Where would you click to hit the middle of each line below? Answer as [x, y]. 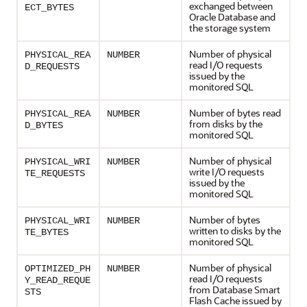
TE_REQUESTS [55, 173]
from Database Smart [235, 290]
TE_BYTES [47, 232]
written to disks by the [235, 231]
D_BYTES [44, 125]
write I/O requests [227, 172]
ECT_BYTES [49, 8]
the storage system [230, 28]
